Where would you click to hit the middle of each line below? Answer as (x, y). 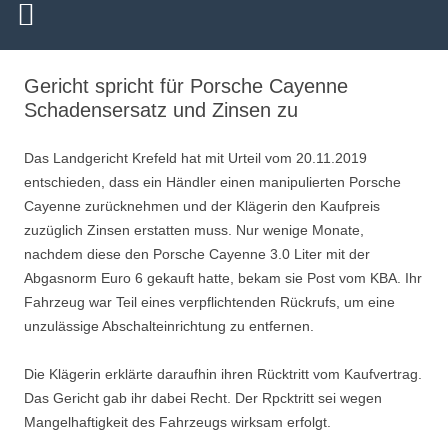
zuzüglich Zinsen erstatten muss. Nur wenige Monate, (194, 230)
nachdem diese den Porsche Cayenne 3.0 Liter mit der (197, 254)
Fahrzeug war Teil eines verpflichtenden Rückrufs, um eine (209, 302)
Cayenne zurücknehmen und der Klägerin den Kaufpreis (202, 206)
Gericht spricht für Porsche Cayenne (186, 86)
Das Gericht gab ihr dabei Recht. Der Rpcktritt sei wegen (203, 398)
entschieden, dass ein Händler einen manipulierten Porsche (212, 182)
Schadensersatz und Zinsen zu (161, 110)
